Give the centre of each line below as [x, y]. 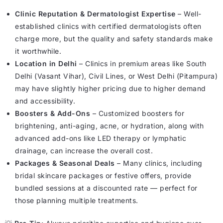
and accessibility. [45, 101]
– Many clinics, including [159, 163]
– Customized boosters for [137, 113]
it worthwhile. [38, 51]
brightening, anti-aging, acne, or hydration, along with [110, 125]
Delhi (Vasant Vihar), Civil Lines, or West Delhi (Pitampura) [116, 76]
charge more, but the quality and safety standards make [114, 38]
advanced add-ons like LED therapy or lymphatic [101, 138]
